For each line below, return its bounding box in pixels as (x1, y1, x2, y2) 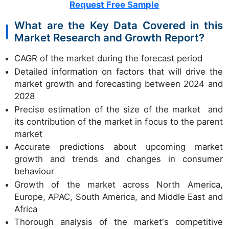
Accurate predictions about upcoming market (14, 142, 223, 152)
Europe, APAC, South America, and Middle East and (14, 191, 223, 202)
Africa (14, 203, 37, 214)
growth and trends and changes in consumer (14, 154, 223, 165)
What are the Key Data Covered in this (14, 19, 223, 32)
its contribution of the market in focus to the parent (14, 116, 223, 127)
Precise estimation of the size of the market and (14, 104, 223, 114)
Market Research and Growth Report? (14, 31, 204, 44)
